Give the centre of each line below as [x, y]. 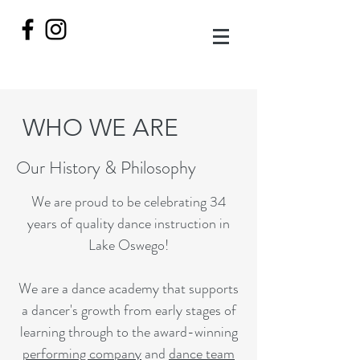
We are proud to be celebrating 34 [129, 202]
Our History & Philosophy [106, 168]
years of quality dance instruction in [129, 223]
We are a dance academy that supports [129, 288]
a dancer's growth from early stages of [129, 310]
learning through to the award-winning [129, 332]
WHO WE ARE [100, 128]
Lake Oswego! [129, 245]
